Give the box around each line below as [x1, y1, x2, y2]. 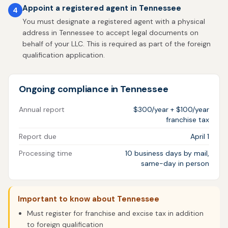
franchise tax [166, 115, 209, 124]
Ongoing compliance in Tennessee [19, 83, 168, 95]
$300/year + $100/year [133, 105, 209, 114]
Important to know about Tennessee [18, 194, 159, 204]
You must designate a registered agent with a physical [22, 17, 205, 26]
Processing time [19, 149, 72, 158]
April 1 [190, 132, 209, 141]
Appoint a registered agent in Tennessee [22, 3, 181, 13]
